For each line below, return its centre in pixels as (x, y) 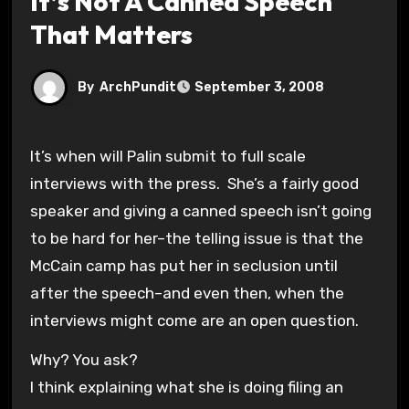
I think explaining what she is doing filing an (186, 387)
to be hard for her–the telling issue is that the (196, 238)
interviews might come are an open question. (194, 320)
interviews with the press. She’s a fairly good (194, 183)
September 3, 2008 (259, 88)
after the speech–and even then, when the (187, 293)
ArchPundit (137, 87)
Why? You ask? (84, 359)
